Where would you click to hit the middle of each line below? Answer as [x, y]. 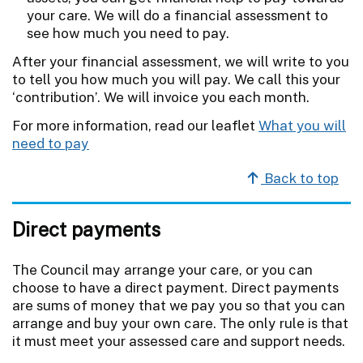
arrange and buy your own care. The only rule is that [180, 323]
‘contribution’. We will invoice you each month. [161, 97]
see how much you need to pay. [128, 33]
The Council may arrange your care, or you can [162, 269]
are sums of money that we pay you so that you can [179, 305]
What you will [302, 125]
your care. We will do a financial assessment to [177, 15]
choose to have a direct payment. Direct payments [175, 287]
